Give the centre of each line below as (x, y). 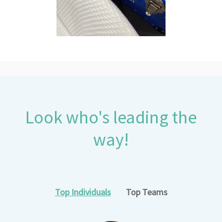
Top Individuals (83, 192)
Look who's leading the (111, 117)
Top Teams (146, 192)
